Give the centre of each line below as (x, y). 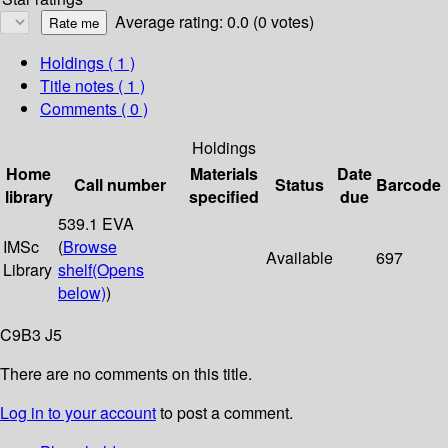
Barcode (408, 185)
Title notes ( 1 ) (92, 86)
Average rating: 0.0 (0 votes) (214, 22)
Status (299, 185)
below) (82, 293)
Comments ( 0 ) (94, 109)
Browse (90, 247)
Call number (120, 185)
